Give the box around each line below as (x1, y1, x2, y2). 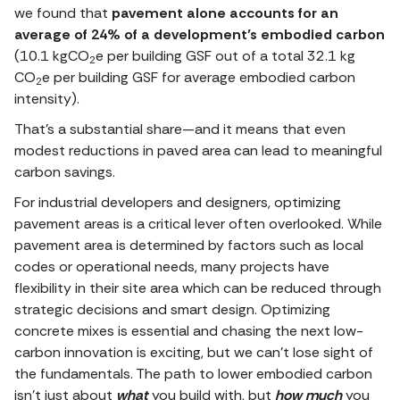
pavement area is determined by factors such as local (14, 236, 363, 255)
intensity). (14, 89, 83, 109)
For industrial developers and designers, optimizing (14, 193, 341, 212)
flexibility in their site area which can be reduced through (14, 279, 381, 298)
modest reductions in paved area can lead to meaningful (14, 141, 382, 161)
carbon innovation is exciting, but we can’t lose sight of (14, 343, 373, 362)
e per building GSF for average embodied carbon (42, 68, 355, 87)
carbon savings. (14, 162, 122, 182)
